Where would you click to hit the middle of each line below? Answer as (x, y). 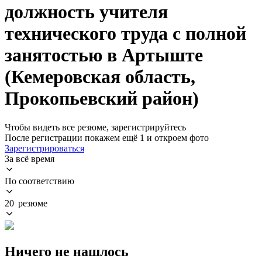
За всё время (30, 158)
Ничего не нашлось (67, 251)
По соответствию (39, 181)
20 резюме (26, 203)
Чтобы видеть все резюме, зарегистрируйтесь (95, 127)
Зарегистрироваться (44, 148)
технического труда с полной (125, 34)
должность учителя (86, 12)
